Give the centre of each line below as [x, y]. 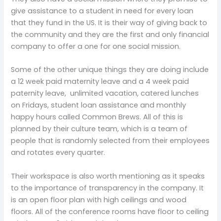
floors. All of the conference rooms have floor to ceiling [110, 211]
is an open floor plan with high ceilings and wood [99, 200]
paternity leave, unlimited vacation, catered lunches [105, 93]
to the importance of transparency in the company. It [108, 188]
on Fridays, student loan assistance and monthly [99, 105]
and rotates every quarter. [58, 153]
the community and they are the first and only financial [110, 34]
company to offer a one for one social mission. [96, 46]
